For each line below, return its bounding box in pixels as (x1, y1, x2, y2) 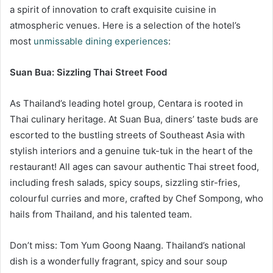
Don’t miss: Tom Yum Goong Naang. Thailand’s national (10, 239, 246, 252)
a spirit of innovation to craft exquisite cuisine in (10, 4, 216, 16)
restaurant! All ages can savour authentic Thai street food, (10, 161, 259, 173)
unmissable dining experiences (34, 35, 168, 48)
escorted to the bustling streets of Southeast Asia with (10, 129, 245, 141)
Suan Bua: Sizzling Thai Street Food (10, 66, 167, 79)
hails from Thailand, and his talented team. (10, 208, 192, 221)
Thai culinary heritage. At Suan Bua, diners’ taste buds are (10, 113, 258, 126)
